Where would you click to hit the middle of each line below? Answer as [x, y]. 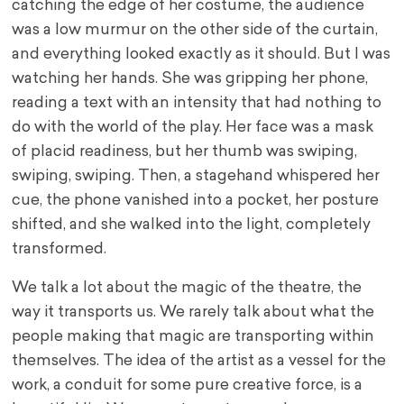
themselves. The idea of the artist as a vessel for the [199, 362]
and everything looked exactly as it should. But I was [202, 55]
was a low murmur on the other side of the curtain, [195, 31]
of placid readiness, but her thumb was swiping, [185, 152]
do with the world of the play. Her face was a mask [193, 128]
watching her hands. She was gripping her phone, [190, 79]
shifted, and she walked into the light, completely [192, 225]
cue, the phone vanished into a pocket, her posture [196, 201]
